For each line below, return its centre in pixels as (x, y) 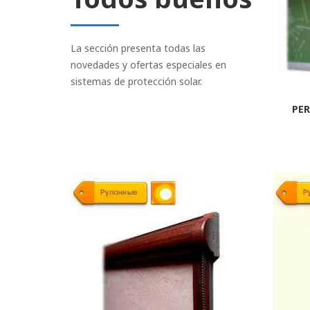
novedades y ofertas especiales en (148, 64)
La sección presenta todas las (138, 48)
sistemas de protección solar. (136, 81)
